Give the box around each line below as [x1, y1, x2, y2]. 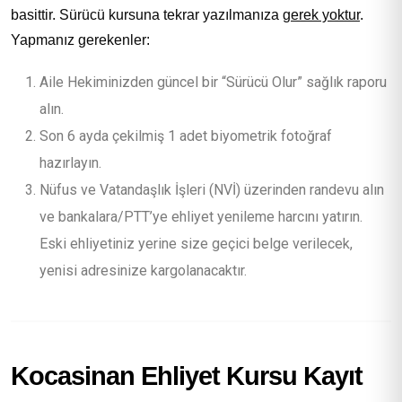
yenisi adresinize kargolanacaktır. [39, 261, 247, 279]
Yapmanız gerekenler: [11, 31, 150, 48]
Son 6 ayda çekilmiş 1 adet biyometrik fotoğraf [39, 127, 332, 144]
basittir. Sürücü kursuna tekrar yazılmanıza [11, 6, 283, 22]
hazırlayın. [39, 153, 101, 171]
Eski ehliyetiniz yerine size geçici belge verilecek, [39, 234, 353, 252]
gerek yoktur [283, 6, 360, 22]
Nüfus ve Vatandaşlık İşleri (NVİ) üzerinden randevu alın [39, 180, 384, 198]
